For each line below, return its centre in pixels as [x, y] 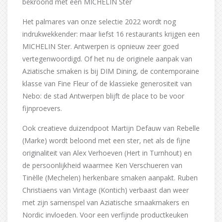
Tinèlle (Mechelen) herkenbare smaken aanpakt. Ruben [110, 177]
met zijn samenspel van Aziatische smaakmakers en [106, 202]
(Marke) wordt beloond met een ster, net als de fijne [106, 140]
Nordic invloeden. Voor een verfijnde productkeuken [105, 215]
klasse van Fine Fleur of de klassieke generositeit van [107, 83]
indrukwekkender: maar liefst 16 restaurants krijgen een [111, 34]
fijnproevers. [42, 108]
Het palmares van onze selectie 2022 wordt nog [99, 21]
